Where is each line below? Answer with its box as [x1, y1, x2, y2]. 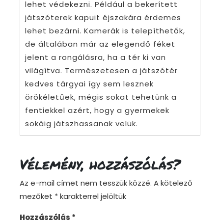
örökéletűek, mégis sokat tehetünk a [25, 92, 177, 103]
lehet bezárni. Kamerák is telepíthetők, [25, 26, 185, 36]
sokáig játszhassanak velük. [25, 118, 138, 129]
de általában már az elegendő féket [25, 39, 175, 50]
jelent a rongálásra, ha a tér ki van [25, 52, 166, 63]
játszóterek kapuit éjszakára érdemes [25, 12, 181, 23]
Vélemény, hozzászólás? [20, 154, 181, 174]
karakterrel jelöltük [58, 191, 126, 202]
